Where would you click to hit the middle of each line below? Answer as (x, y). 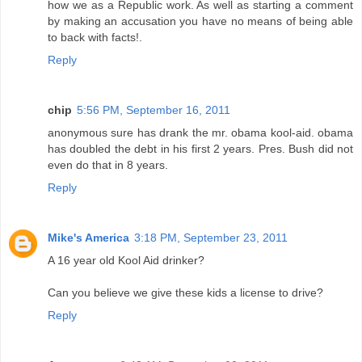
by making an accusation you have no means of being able (200, 21)
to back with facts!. (95, 37)
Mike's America (88, 237)
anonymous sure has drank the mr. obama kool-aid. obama (200, 132)
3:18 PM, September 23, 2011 (211, 237)
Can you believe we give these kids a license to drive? (185, 292)
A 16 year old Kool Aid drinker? (126, 260)
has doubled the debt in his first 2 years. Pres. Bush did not (200, 148)
